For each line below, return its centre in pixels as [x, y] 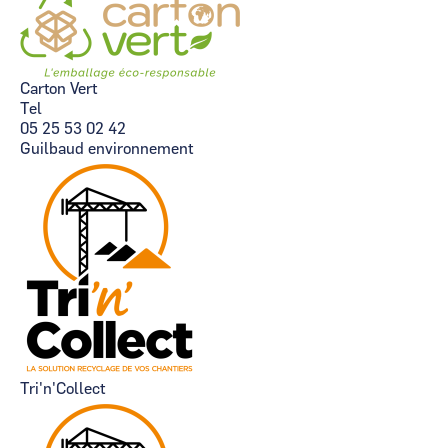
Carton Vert [58, 89]
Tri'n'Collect [62, 389]
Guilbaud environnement [106, 149]
